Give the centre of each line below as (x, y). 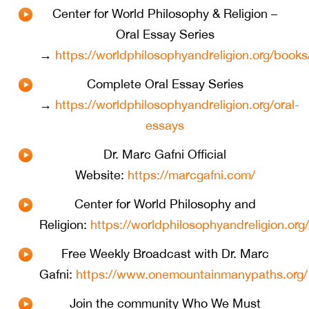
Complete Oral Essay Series (165, 84)
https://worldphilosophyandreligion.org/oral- (177, 105)
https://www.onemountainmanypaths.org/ (192, 275)
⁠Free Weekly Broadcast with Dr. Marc (165, 254)
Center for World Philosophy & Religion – (165, 14)
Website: (101, 175)
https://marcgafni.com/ (191, 175)
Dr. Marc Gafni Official (165, 154)
